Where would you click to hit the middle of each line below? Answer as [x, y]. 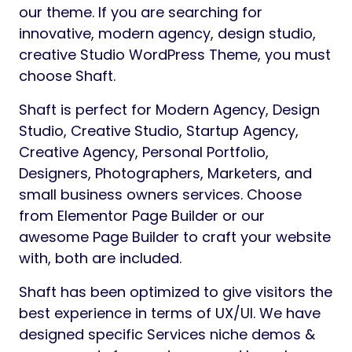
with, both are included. [100, 258]
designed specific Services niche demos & [167, 335]
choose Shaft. [67, 76]
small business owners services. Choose [160, 195]
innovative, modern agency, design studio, [167, 34]
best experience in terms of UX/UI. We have [170, 313]
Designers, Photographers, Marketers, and [165, 174]
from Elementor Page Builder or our [142, 216]
